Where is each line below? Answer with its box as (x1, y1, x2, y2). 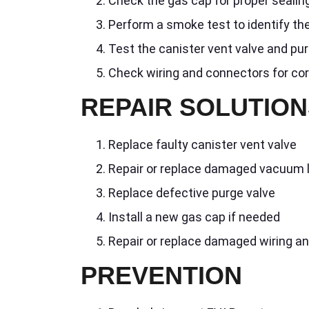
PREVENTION (81, 261, 242, 290)
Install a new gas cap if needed (108, 210, 280, 225)
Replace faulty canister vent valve (108, 137, 297, 152)
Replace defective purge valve (108, 186, 275, 201)
